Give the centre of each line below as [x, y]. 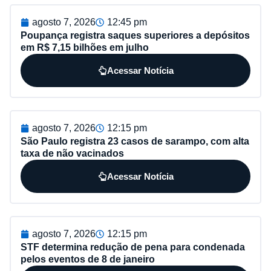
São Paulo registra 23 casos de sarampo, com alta [135, 142]
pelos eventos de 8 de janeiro [88, 260]
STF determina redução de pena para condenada [133, 247]
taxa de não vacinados [72, 154]
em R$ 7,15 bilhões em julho [85, 48]
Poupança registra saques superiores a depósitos [135, 36]
